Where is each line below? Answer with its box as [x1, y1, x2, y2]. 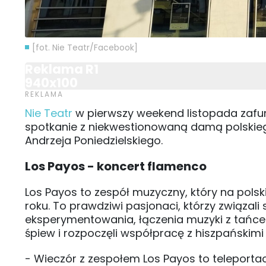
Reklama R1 [25, 60, 99, 78]
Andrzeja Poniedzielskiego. [25, 132, 163, 148]
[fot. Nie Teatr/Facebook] [32, 41, 138, 53]
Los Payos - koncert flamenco [25, 157, 207, 175]
